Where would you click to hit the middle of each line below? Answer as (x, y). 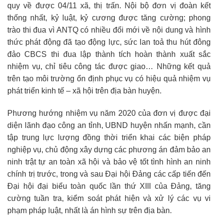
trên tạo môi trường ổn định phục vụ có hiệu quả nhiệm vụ (109, 79)
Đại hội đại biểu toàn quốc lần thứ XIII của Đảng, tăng (109, 186)
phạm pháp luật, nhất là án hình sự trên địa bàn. (90, 210)
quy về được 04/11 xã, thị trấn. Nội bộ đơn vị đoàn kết (109, 6)
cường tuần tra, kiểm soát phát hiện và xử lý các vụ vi (109, 198)
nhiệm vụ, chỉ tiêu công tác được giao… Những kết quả (109, 67)
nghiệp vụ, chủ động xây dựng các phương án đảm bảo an (109, 149)
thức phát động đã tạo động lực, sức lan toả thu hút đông (109, 42)
